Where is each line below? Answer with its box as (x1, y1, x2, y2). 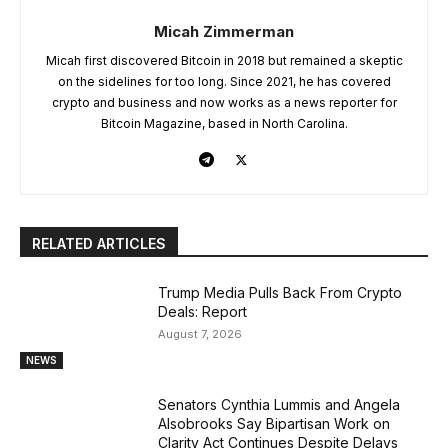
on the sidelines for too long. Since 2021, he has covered (57, 74, 391, 89)
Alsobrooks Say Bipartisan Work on (158, 414, 391, 432)
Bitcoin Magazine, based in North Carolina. (100, 116, 348, 131)
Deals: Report (158, 303, 248, 320)
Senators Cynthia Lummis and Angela (158, 395, 401, 413)
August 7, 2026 (158, 327, 243, 341)
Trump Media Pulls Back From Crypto (158, 284, 403, 301)
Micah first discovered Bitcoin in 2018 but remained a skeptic (45, 53, 403, 68)
